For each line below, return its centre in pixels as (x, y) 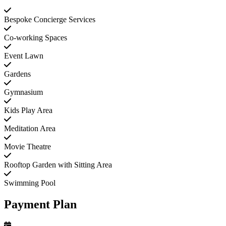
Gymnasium (23, 92)
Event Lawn (24, 56)
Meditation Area (30, 129)
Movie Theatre (27, 147)
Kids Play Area (28, 110)
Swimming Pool (30, 183)
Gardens (17, 74)
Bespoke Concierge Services (50, 20)
